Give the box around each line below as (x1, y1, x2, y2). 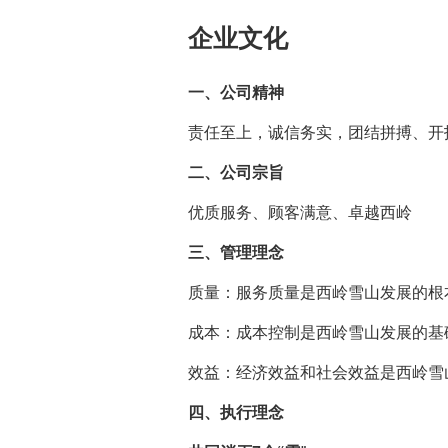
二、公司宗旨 (188, 163, 284, 181)
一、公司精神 (188, 83, 284, 101)
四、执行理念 (188, 403, 284, 421)
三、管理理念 (188, 243, 284, 261)
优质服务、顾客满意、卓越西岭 (188, 203, 412, 221)
